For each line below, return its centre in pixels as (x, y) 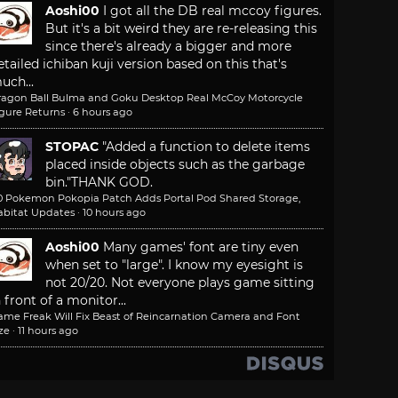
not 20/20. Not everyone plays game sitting (180, 283)
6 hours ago (103, 112)
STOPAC (72, 147)
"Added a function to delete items (206, 147)
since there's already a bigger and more (168, 47)
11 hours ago (48, 331)
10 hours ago (114, 213)
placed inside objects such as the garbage (175, 165)
